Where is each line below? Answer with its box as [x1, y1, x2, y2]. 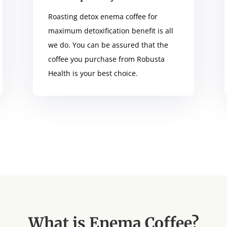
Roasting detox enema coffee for [48, 11, 158, 21]
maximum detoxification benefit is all [48, 25, 173, 35]
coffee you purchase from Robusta [48, 54, 165, 64]
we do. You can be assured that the [48, 40, 168, 50]
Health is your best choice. [48, 68, 138, 78]
